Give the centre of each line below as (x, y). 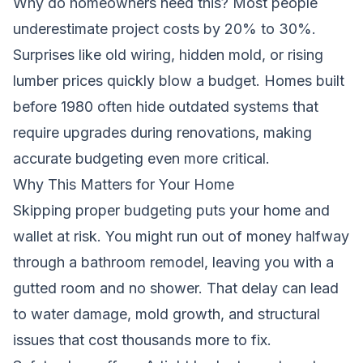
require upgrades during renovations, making (162, 132)
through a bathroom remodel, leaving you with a (173, 262)
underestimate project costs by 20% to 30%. (164, 28)
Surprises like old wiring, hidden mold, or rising (168, 54)
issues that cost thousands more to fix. (142, 340)
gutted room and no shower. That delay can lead (176, 288)
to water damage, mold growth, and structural (167, 314)
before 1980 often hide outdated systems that (166, 106)
